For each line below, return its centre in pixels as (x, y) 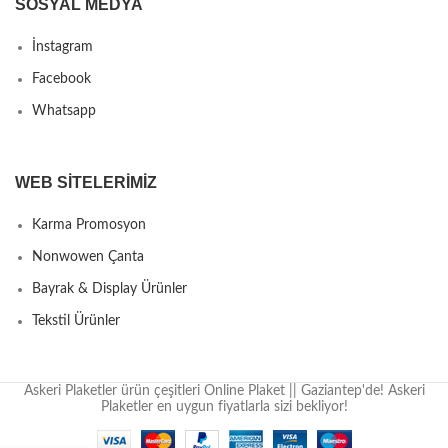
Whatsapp (64, 110)
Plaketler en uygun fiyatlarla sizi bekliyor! (224, 406)
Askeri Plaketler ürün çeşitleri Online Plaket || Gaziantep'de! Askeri (224, 390)
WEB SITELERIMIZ (86, 182)
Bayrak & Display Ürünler (109, 288)
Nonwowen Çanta (88, 256)
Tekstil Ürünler (76, 320)
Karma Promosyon (89, 224)
